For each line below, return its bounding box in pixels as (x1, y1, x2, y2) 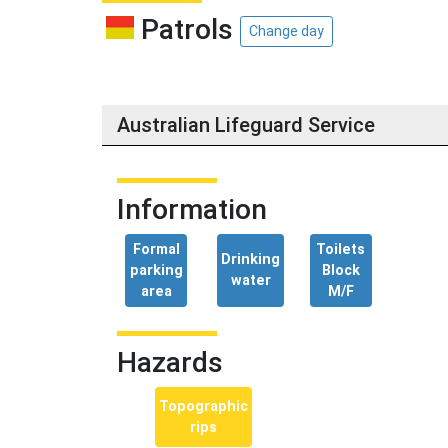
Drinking (221, 251, 281, 269)
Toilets (316, 241, 366, 259)
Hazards (117, 346, 223, 380)
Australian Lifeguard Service (117, 113, 375, 138)
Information (117, 193, 267, 227)
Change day (249, 23, 324, 40)
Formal (132, 241, 180, 259)
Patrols (134, 13, 240, 46)
